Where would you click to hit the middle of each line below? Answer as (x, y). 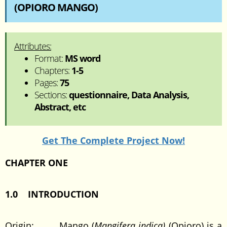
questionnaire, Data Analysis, (129, 95)
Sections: (52, 95)
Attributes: (33, 46)
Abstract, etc (60, 107)
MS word (83, 58)
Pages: (47, 83)
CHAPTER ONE (36, 163)
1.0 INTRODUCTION (52, 194)
